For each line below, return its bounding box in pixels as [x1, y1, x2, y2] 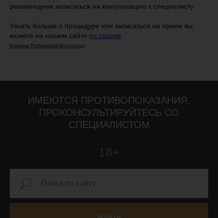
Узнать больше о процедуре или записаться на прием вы [10, 22, 193, 30]
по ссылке [89, 32, 121, 39]
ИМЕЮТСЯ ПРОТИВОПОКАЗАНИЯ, [28, 95, 190, 106]
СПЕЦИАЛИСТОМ [68, 119, 150, 130]
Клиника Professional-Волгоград [10, 43, 85, 48]
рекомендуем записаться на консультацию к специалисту [10, 2, 194, 10]
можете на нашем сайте [10, 32, 89, 39]
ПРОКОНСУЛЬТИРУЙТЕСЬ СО [39, 107, 179, 118]
